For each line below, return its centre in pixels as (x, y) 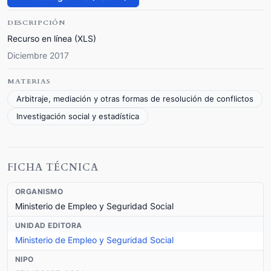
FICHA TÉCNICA (53, 167)
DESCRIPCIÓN (36, 22)
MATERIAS (29, 81)
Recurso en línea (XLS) (52, 38)
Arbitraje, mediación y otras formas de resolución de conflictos (135, 99)
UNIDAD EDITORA (49, 225)
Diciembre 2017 (38, 55)
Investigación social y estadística (78, 116)
